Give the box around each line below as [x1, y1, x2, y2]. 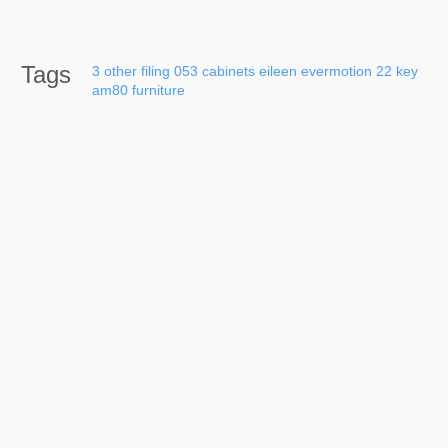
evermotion [301, 62, 372, 79]
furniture [132, 81, 185, 98]
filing [141, 62, 170, 79]
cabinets [202, 62, 255, 79]
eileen [259, 62, 297, 79]
